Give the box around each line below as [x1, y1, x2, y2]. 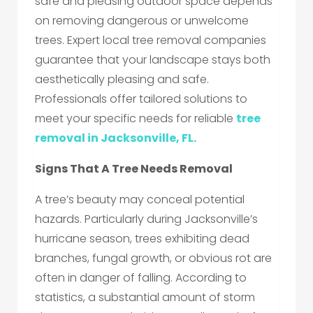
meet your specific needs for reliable [35, 110, 236, 127]
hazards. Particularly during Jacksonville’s [35, 211, 258, 228]
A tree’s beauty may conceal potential [35, 191, 245, 208]
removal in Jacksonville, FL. [35, 130, 196, 147]
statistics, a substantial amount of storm [35, 289, 255, 306]
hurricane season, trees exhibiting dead [35, 231, 249, 247]
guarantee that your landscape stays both [35, 52, 270, 68]
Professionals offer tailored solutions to [35, 91, 247, 108]
